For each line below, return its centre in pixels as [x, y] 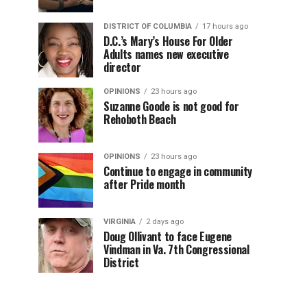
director [122, 67]
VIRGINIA [120, 222]
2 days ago [165, 222]
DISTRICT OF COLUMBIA [148, 26]
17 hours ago [225, 26]
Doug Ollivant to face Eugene [168, 236]
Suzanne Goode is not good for [171, 106]
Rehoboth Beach [140, 119]
